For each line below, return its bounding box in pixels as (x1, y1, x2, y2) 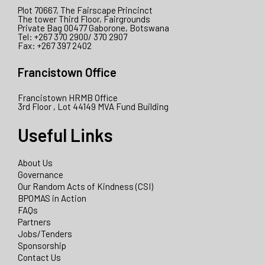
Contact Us (18, 252, 61, 263)
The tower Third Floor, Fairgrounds (18, 14, 150, 25)
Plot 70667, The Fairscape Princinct (18, 5, 153, 16)
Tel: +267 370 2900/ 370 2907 (18, 31, 127, 43)
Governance (18, 169, 63, 180)
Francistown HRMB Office (18, 92, 118, 104)
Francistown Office (18, 64, 117, 79)
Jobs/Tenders (18, 228, 72, 240)
